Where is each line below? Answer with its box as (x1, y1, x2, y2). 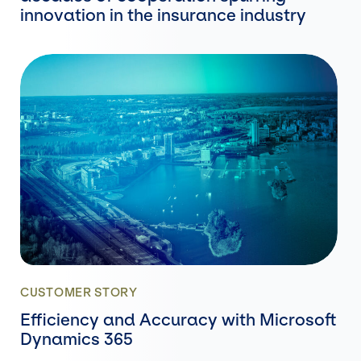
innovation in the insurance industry (20, 5, 306, 25)
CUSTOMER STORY (20, 285, 138, 301)
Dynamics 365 (20, 330, 133, 350)
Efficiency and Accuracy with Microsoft (20, 310, 337, 330)
